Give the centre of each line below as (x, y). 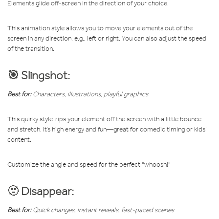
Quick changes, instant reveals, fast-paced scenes (103, 210)
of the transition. (31, 48)
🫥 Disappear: (41, 191)
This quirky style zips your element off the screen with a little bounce (104, 119)
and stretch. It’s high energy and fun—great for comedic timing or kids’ (107, 129)
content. (19, 139)
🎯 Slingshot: (39, 75)
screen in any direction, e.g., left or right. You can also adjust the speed (107, 38)
